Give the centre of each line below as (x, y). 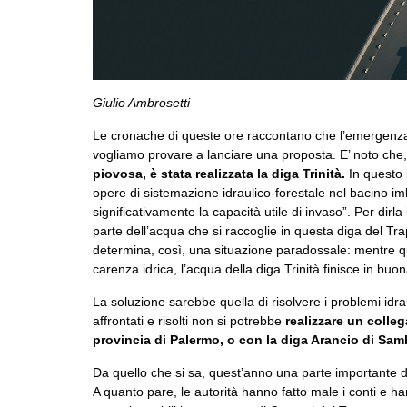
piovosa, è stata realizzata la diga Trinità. (219, 174)
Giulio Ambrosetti (141, 103)
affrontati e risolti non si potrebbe (189, 321)
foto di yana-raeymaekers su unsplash (177, 71)
